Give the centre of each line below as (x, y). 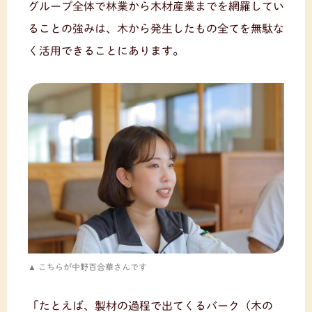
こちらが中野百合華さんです (93, 266)
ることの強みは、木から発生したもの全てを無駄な (156, 28)
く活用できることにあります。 (106, 50)
